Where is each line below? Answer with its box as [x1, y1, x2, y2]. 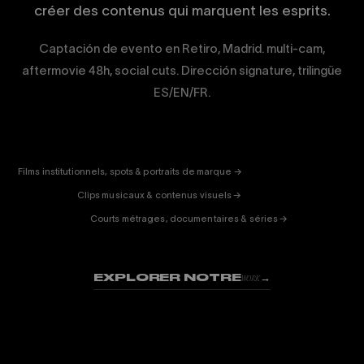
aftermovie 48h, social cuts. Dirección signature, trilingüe [22, 63, 342, 77]
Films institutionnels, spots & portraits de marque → [18, 167, 242, 176]
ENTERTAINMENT [94, 147, 253, 162]
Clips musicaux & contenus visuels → [76, 190, 242, 200]
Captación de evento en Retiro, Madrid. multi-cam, [39, 41, 325, 55]
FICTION [107, 158, 184, 174]
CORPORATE [36, 111, 157, 127]
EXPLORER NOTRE [93, 271, 241, 284]
